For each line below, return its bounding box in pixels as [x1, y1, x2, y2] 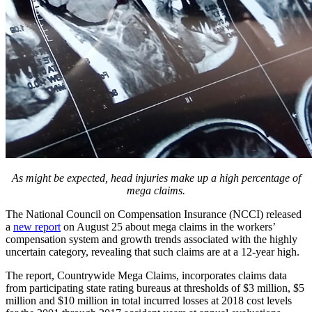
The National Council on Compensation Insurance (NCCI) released [6, 208, 302, 221]
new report [13, 221, 61, 233]
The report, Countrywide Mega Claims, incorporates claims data [6, 270, 287, 282]
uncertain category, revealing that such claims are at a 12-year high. [6, 246, 299, 258]
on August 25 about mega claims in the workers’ [61, 221, 275, 233]
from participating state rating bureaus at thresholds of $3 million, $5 [6, 282, 304, 295]
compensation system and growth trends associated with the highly [6, 233, 297, 246]
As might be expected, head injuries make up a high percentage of [11, 172, 301, 185]
